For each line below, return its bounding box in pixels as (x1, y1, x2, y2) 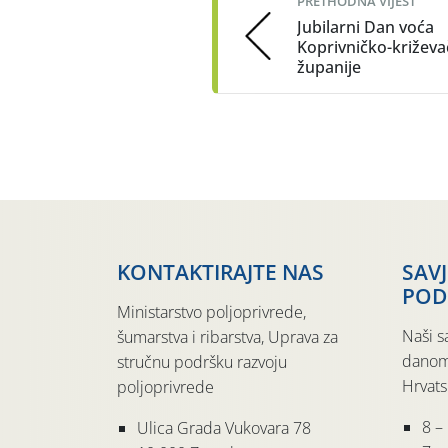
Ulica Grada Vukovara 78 (137, 417, 311, 440)
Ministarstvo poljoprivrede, (117, 301, 306, 324)
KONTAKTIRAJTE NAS (117, 258, 324, 287)
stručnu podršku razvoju (117, 351, 287, 374)
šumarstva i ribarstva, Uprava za (117, 326, 338, 349)
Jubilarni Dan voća (297, 16, 434, 39)
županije (297, 56, 361, 79)
